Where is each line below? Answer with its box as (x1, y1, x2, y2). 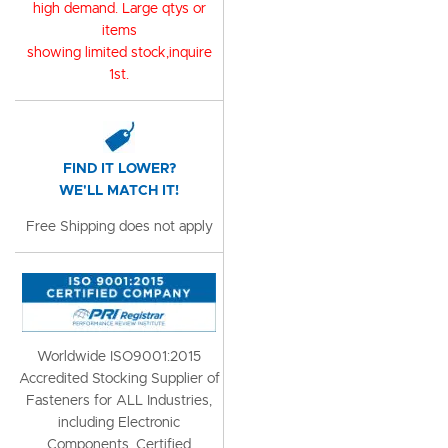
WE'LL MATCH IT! (59, 184, 179, 198)
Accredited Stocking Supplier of (18, 372, 220, 386)
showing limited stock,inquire (26, 46, 212, 60)
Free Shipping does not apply (25, 220, 213, 234)
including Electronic (58, 416, 180, 430)
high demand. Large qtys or (32, 2, 206, 16)
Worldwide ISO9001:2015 (37, 350, 201, 364)
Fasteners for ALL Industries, (26, 394, 212, 408)
